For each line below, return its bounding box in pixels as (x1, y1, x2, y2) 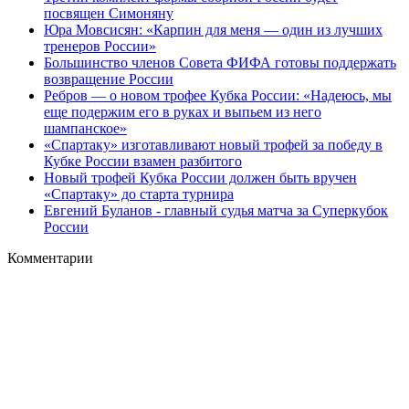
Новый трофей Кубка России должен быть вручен (44, 169, 357, 185)
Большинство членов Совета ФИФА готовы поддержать (44, 54, 396, 70)
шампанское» (44, 120, 127, 136)
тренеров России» (44, 37, 156, 54)
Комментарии (7, 249, 93, 266)
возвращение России (44, 70, 173, 87)
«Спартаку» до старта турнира (44, 185, 234, 202)
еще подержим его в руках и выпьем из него (44, 103, 321, 120)
